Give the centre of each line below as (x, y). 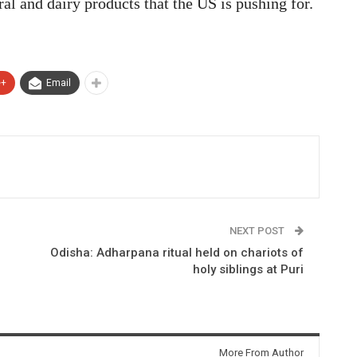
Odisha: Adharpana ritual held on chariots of (177, 252)
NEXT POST (258, 230)
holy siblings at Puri (248, 269)
